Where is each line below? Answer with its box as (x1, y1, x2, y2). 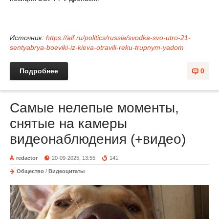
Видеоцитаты (48, 168, 85, 174)
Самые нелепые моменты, (10, 100, 179, 115)
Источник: (10, 34, 46, 42)
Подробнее (20, 67, 58, 75)
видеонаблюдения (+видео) (10, 131, 186, 147)
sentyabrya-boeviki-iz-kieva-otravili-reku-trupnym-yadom (10, 44, 184, 51)
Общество (17, 168, 44, 174)
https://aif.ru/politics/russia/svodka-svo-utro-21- (46, 34, 191, 42)
